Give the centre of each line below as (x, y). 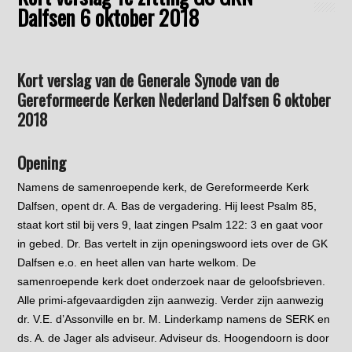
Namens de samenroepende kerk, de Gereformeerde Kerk (163, 187)
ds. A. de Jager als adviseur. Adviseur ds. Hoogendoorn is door (174, 337)
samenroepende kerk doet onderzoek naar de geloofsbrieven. (172, 281)
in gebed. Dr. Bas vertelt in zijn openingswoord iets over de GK (173, 243)
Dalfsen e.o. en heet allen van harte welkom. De (137, 262)
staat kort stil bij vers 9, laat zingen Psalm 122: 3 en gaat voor (170, 224)
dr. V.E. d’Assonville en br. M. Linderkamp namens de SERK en (174, 319)
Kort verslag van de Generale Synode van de (148, 79)
